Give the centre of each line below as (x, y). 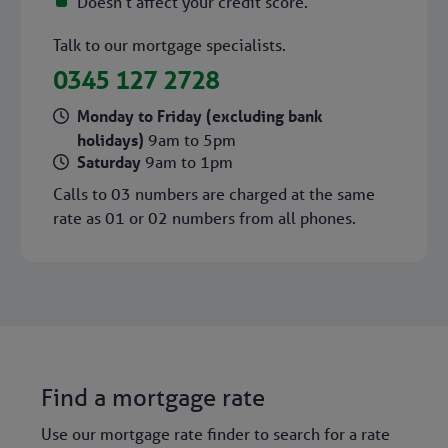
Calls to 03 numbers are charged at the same (213, 193)
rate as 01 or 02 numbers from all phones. (204, 217)
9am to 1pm (188, 161)
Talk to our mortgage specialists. (169, 45)
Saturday (110, 161)
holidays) (112, 139)
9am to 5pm (191, 139)
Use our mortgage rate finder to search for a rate (215, 433)
